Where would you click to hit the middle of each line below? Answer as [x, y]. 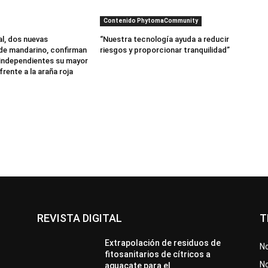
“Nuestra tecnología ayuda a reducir [165, 39]
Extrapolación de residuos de [163, 243]
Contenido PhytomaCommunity [151, 20]
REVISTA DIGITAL [80, 218]
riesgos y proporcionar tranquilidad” [165, 50]
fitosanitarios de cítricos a [158, 254]
